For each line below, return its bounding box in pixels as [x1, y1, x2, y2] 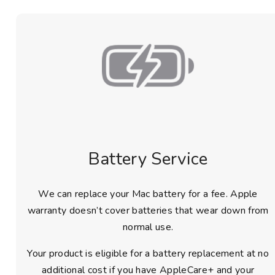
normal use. [122, 220, 174, 234]
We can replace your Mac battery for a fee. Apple [38, 187, 258, 201]
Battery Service [88, 147, 208, 171]
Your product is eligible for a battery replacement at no [27, 247, 269, 261]
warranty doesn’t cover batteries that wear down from [27, 204, 269, 218]
